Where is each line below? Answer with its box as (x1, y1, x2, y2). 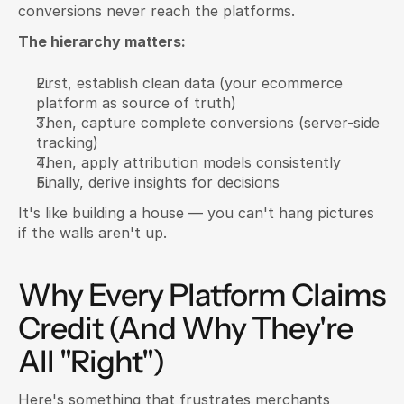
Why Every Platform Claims (18, 276, 385, 314)
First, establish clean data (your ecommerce (36, 74, 343, 92)
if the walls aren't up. (18, 224, 167, 242)
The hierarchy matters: (18, 32, 186, 50)
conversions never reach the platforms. (18, 2, 295, 20)
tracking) (36, 133, 98, 151)
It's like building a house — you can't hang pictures (18, 204, 374, 222)
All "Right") (18, 343, 164, 381)
